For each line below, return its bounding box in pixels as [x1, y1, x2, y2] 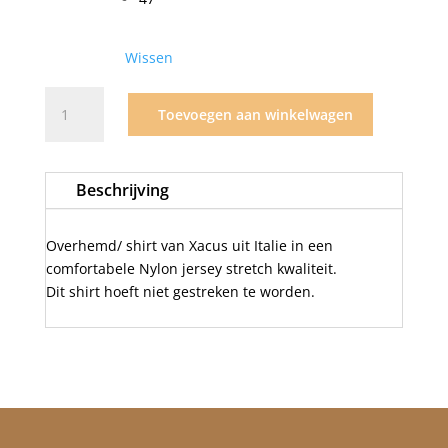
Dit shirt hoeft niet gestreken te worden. [45, 282, 315, 302]
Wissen [124, 48, 173, 68]
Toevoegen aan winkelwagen [157, 105, 353, 125]
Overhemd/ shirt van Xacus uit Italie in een [45, 236, 333, 256]
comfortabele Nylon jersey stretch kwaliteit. [45, 259, 337, 279]
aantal [43, 157, 86, 177]
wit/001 [43, 134, 93, 154]
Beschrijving [75, 179, 169, 202]
